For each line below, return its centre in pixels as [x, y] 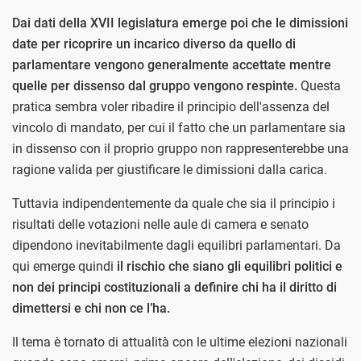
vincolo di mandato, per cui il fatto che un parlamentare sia [179, 127]
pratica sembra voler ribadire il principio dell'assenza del [171, 106]
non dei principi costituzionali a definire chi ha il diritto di [174, 287]
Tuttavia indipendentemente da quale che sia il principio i [174, 203]
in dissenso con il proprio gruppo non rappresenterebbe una [180, 148]
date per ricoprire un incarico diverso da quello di [154, 44]
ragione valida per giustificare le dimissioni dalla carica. [170, 169]
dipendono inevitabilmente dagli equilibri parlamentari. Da [176, 245]
